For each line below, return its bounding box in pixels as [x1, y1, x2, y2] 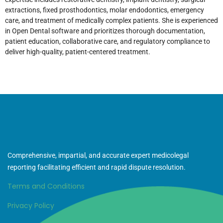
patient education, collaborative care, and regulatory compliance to [5, 37, 210, 45]
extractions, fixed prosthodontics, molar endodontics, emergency [5, 5, 204, 14]
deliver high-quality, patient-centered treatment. [5, 47, 150, 56]
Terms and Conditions [7, 181, 85, 192]
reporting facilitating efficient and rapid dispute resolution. [7, 163, 186, 172]
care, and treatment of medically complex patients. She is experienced [5, 16, 218, 24]
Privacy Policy [7, 200, 54, 211]
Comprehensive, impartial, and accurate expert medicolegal [7, 151, 189, 160]
